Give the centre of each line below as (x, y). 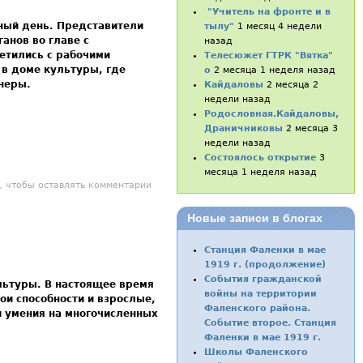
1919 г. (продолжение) (265, 265)
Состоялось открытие (261, 158)
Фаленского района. (258, 309)
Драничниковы (244, 129)
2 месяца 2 (293, 85)
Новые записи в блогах (254, 218)
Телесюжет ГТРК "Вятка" (269, 56)
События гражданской (263, 280)
